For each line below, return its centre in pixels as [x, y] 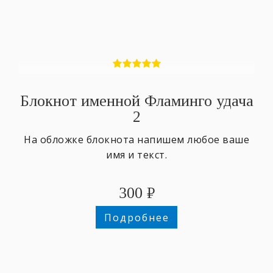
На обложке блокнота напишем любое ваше [136, 139]
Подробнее [136, 217]
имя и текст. [136, 154]
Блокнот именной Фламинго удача [136, 101]
